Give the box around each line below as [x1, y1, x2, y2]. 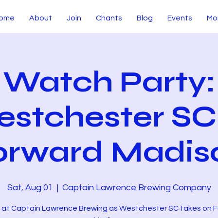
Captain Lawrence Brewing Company [62, 183, 211, 192]
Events [167, 14, 192, 22]
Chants [95, 14, 122, 22]
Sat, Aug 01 [7, 183, 53, 192]
